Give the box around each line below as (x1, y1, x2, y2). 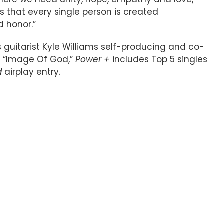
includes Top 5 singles (110, 53, 207, 65)
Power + (75, 53, 110, 65)
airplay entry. (2, 65, 60, 78)
